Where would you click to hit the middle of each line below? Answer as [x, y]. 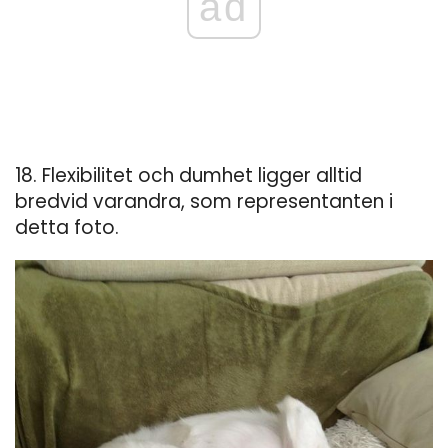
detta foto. [67, 228]
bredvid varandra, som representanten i [204, 202]
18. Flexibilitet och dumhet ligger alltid [188, 176]
